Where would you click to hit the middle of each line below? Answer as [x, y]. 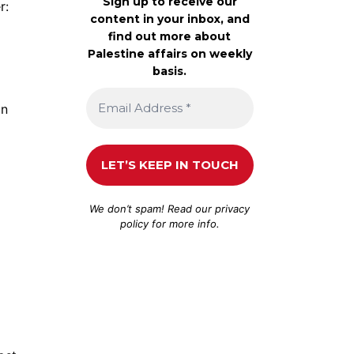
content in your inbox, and [169, 19]
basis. [170, 71]
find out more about [170, 36]
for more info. [184, 223]
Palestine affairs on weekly [169, 53]
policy [134, 223]
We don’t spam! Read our [153, 208]
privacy [233, 208]
